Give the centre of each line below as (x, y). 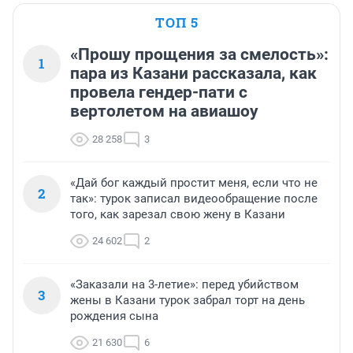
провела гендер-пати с (159, 92)
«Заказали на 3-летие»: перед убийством (184, 284)
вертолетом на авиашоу (164, 111)
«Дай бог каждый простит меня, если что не (194, 182)
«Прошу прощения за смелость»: (199, 54)
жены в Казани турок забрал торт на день (188, 300)
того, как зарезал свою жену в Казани (178, 214)
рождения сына (114, 316)
